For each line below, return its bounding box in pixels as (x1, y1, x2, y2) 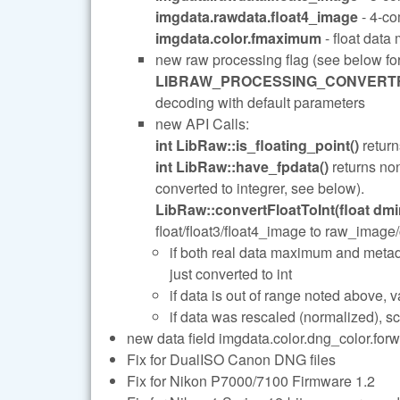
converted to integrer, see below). (155, 177, 364, 198)
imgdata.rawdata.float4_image (155, 5, 358, 27)
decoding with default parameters (155, 91, 365, 112)
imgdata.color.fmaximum (155, 27, 321, 48)
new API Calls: (155, 112, 249, 134)
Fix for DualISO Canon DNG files (127, 348, 336, 370)
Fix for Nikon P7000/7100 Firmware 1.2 (127, 370, 375, 391)
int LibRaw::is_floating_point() (155, 134, 359, 155)
